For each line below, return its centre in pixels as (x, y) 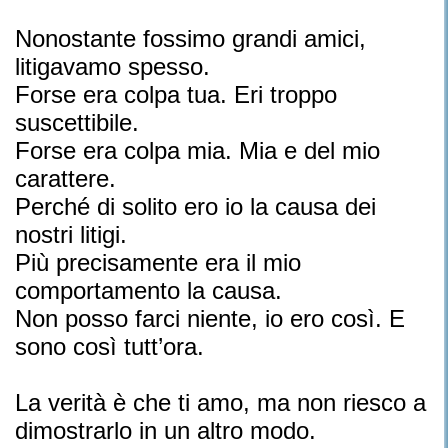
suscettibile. (77, 122)
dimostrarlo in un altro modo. (165, 430)
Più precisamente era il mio (158, 262)
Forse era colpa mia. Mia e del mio (197, 150)
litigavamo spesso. (112, 66)
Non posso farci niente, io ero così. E (210, 318)
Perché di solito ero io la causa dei (195, 206)
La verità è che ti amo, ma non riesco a (220, 402)
